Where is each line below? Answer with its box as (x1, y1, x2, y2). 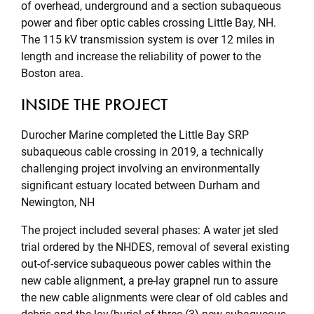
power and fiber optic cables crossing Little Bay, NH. (21, 16, 279, 29)
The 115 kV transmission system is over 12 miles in (21, 33, 275, 46)
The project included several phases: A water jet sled (21, 224, 278, 237)
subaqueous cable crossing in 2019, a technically (21, 145, 264, 158)
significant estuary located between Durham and (21, 179, 260, 192)
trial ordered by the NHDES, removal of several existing (21, 240, 289, 254)
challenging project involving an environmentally (21, 162, 260, 175)
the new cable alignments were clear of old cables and (21, 291, 288, 304)
